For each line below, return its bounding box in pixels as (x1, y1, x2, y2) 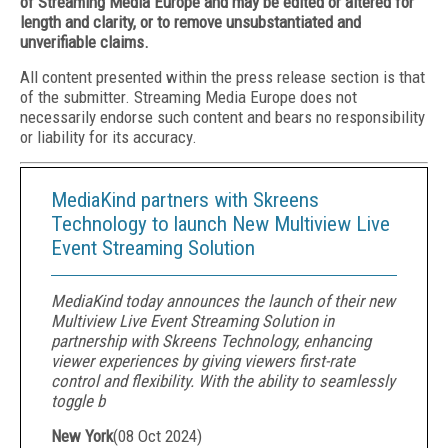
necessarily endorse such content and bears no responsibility (20, 107, 425, 127)
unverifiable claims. (20, 32, 149, 52)
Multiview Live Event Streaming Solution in (51, 311, 334, 331)
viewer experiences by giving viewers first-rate (51, 351, 355, 371)
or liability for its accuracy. (20, 127, 197, 147)
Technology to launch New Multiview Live (51, 212, 390, 236)
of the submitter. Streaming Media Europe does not (20, 87, 357, 107)
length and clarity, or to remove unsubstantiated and (20, 12, 361, 32)
